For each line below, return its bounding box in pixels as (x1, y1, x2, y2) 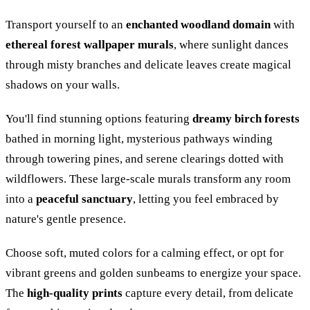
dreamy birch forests (192, 111, 300, 125)
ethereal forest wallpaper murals (6, 37, 174, 51)
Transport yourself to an (6, 17, 126, 31)
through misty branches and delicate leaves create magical (6, 57, 291, 71)
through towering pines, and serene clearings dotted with (6, 152, 284, 165)
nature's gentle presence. (6, 212, 126, 226)
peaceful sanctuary (36, 192, 133, 206)
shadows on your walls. (6, 77, 120, 91)
